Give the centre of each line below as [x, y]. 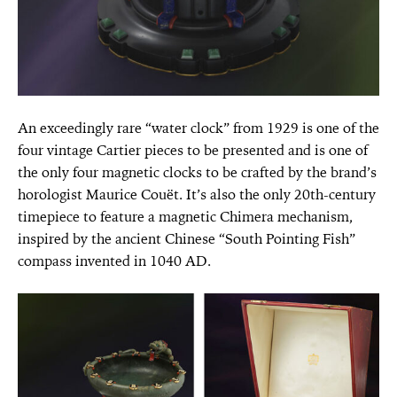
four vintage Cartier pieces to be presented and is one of [193, 150]
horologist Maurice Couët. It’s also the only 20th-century [197, 194]
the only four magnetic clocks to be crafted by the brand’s [197, 172]
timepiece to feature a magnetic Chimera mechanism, [185, 216]
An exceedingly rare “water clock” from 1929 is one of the [198, 128]
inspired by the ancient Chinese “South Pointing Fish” [187, 238]
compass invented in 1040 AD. [114, 261]
